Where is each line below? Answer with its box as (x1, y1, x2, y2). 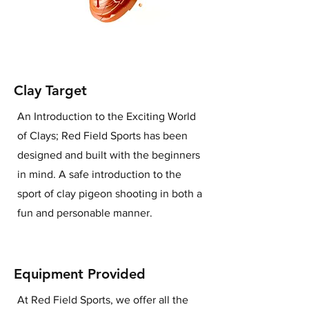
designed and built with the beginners (17, 148, 200, 161)
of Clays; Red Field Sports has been (17, 129, 188, 141)
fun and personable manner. (17, 206, 152, 219)
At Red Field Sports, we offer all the (17, 293, 188, 306)
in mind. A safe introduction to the (17, 168, 181, 180)
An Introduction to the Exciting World (17, 110, 196, 122)
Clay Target (14, 81, 87, 99)
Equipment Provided (14, 265, 146, 282)
